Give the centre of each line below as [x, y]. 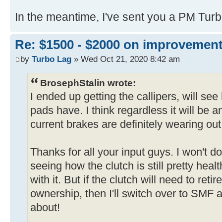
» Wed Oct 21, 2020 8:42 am [126, 59]
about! [45, 207]
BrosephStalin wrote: [88, 83]
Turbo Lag [52, 59]
